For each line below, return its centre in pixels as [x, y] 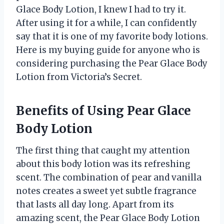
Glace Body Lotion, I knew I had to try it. [101, 10]
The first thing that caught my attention [103, 151]
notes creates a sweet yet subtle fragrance [106, 191]
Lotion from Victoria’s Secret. [79, 77]
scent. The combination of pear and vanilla [109, 178]
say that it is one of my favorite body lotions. [112, 37]
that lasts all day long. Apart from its [95, 205]
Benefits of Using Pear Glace [103, 111]
